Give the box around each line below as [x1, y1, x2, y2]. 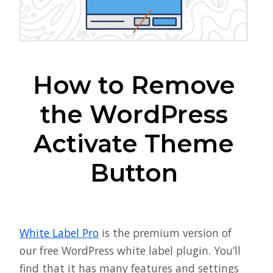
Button [90, 158, 178, 188]
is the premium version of [99, 225, 232, 241]
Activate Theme [34, 129, 234, 159]
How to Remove [32, 70, 235, 101]
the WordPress [40, 99, 228, 130]
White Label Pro [19, 225, 99, 241]
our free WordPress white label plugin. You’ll [19, 243, 241, 258]
